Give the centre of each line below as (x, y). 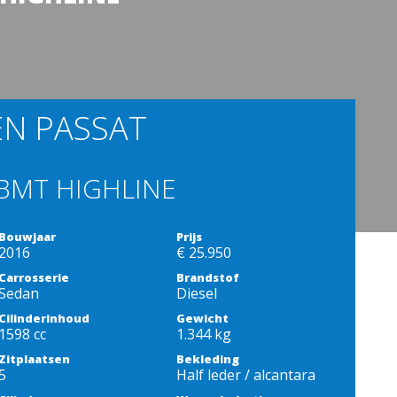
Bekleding (208, 359)
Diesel (197, 293)
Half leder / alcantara (246, 375)
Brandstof (208, 277)
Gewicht (203, 318)
